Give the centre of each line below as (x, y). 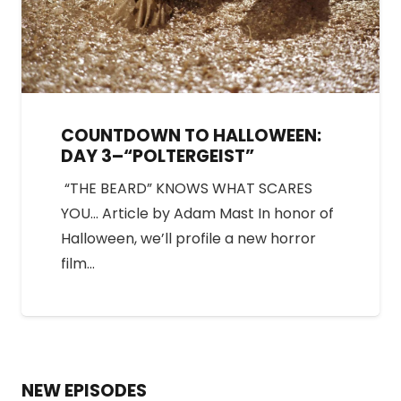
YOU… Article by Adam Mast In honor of (197, 214)
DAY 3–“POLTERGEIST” (158, 157)
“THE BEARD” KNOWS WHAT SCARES (187, 189)
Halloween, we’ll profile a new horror (188, 239)
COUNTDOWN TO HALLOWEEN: (191, 136)
